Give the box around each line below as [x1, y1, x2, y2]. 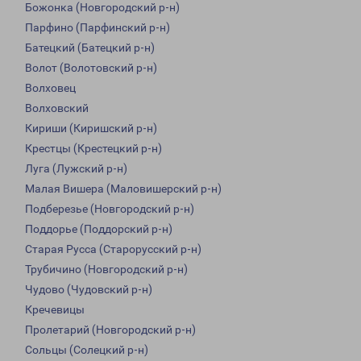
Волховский [25, 102, 89, 115]
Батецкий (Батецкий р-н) [25, 41, 155, 55]
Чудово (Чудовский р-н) [25, 283, 152, 297]
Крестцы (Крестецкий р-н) [25, 142, 162, 156]
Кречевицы [25, 303, 85, 317]
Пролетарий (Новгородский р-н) [25, 323, 196, 337]
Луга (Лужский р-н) [25, 162, 127, 176]
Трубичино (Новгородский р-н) [25, 263, 188, 276]
